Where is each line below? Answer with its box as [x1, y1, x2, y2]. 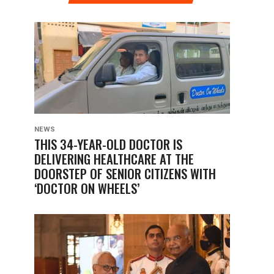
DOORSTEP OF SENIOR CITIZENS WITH [34, 164, 216, 183]
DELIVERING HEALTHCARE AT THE [34, 149, 194, 168]
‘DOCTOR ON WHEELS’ [34, 179, 139, 198]
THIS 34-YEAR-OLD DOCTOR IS [34, 135, 182, 154]
